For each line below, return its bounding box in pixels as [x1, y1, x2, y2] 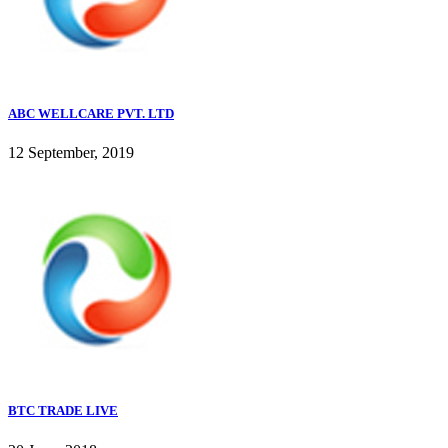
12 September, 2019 [8, 144, 134, 162]
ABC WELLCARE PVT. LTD [8, 105, 174, 121]
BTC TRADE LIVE [8, 403, 118, 419]
